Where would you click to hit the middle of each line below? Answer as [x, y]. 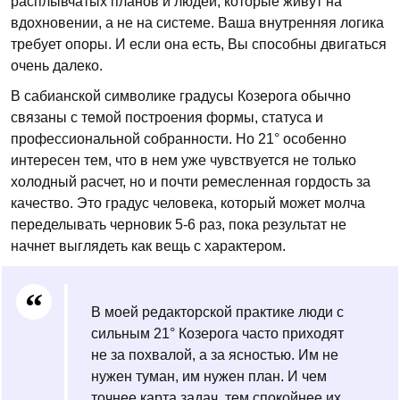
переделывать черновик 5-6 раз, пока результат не [179, 225]
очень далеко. [57, 66]
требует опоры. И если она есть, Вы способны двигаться [199, 44]
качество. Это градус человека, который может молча [188, 203]
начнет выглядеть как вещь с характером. [148, 246]
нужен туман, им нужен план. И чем [209, 376]
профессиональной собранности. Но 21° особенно [179, 139]
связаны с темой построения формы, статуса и [167, 117]
